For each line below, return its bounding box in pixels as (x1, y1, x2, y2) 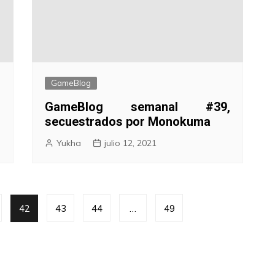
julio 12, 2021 (104, 137, 157, 149)
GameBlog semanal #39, (45, 99, 230, 114)
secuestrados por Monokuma (45, 114, 211, 129)
